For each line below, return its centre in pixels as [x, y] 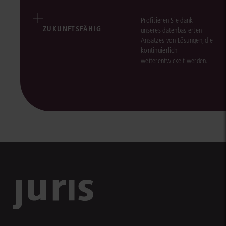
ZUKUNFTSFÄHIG [72, 29]
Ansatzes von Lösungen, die [177, 40]
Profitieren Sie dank [167, 20]
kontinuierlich [159, 50]
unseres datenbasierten [172, 30]
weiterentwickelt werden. [174, 61]
